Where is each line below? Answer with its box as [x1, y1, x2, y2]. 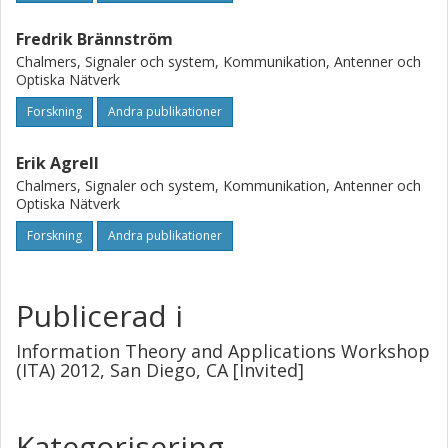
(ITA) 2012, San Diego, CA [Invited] [16, 358, 304, 382]
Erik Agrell [16, 152, 99, 174]
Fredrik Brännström [16, 28, 173, 50]
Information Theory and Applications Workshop [16, 339, 430, 363]
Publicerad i [16, 295, 183, 336]
